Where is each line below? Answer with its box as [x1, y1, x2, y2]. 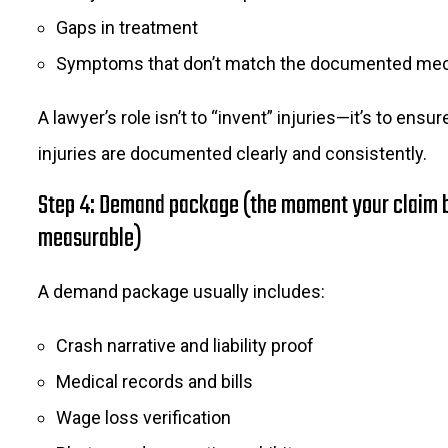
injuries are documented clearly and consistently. [38, 143, 427, 164]
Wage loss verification [56, 407, 231, 428]
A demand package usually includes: [38, 281, 325, 302]
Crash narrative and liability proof [56, 335, 314, 356]
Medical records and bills [56, 371, 253, 392]
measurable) [38, 219, 142, 259]
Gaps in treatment [56, 17, 198, 38]
